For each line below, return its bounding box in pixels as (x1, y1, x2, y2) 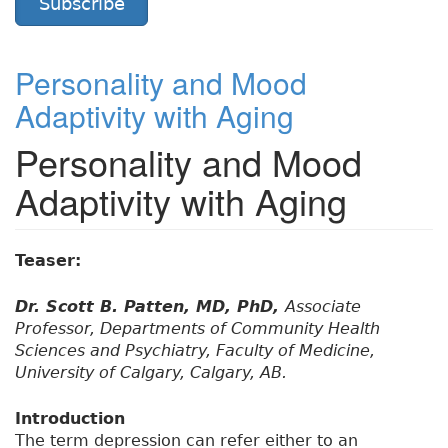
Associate (285, 297, 361, 317)
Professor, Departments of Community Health (15, 319, 380, 339)
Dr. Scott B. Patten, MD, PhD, (15, 297, 285, 317)
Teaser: (15, 251, 87, 271)
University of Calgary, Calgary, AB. (15, 363, 287, 383)
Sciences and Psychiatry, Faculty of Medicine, (15, 341, 375, 361)
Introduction (15, 409, 125, 429)
